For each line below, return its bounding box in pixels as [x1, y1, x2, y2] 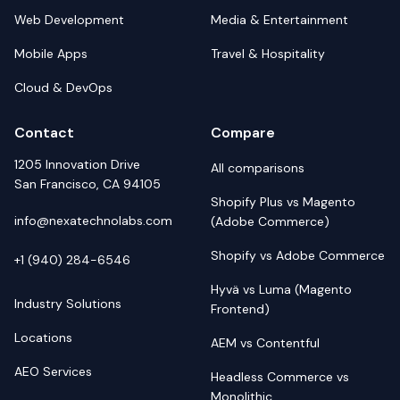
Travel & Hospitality [211, 46, 325, 62]
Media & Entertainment [211, 12, 348, 28]
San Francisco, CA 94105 [14, 176, 161, 192]
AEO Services [14, 363, 92, 379]
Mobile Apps [14, 46, 87, 62]
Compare [211, 123, 275, 142]
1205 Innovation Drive [14, 156, 140, 172]
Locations [14, 329, 72, 346]
